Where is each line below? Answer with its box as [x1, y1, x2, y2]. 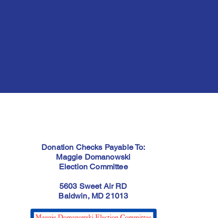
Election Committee [58, 162, 128, 171]
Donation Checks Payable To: [41, 143, 145, 152]
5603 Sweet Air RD [59, 182, 127, 191]
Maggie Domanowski [56, 152, 131, 162]
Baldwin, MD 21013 [58, 191, 128, 200]
